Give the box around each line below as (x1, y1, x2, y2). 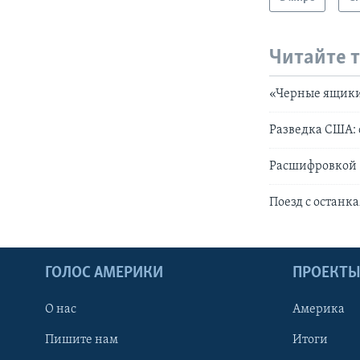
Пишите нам (45, 333, 118, 346)
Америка (292, 302, 345, 316)
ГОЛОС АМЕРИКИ (45, 264, 163, 281)
